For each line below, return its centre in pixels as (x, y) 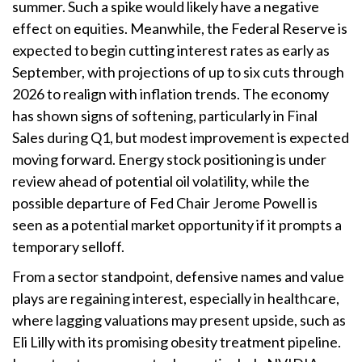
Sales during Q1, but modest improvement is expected (181, 137)
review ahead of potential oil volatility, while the (161, 181)
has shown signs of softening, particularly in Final (165, 116)
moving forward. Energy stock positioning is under (169, 159)
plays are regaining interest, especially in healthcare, (176, 298)
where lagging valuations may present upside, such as (179, 320)
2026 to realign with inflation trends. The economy (170, 94)
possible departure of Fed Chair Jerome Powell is (165, 203)
